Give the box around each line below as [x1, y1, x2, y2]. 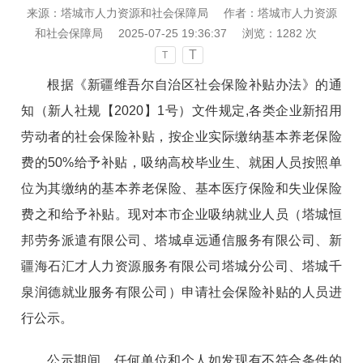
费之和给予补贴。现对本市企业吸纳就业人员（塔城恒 [21, 207, 342, 221]
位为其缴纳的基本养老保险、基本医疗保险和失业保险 [21, 181, 342, 195]
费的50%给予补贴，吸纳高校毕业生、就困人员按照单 [21, 155, 342, 169]
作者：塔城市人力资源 [223, 6, 337, 19]
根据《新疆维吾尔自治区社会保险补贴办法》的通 [47, 77, 342, 92]
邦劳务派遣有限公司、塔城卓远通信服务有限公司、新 [21, 233, 342, 247]
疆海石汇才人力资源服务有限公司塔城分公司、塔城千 [21, 258, 342, 273]
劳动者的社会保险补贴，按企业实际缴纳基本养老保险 [21, 129, 342, 143]
